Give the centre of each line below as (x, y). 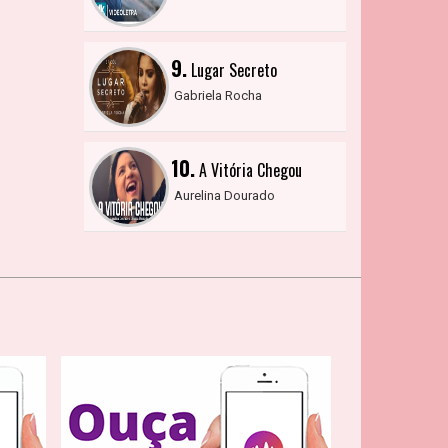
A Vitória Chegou (248, 170)
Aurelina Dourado (224, 195)
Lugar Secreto (231, 70)
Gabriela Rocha (217, 95)
